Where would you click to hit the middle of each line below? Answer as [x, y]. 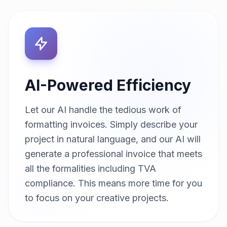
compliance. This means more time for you [113, 183]
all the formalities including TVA [90, 169]
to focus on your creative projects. [97, 198]
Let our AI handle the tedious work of [103, 110]
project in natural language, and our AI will [113, 139]
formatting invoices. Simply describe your [111, 125]
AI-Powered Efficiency [108, 85]
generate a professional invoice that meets [113, 154]
